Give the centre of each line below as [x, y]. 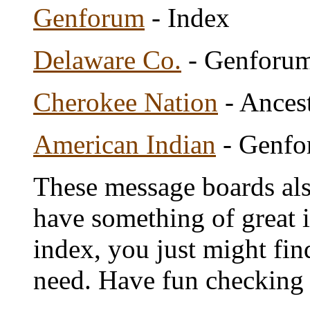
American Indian [125, 144]
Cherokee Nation [126, 102]
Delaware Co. [107, 60]
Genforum [89, 18]
